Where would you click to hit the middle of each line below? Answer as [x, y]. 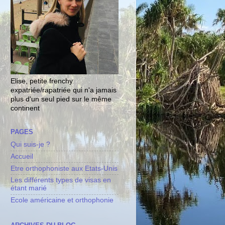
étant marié [29, 188]
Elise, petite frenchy [42, 81]
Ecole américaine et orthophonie [62, 200]
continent [25, 108]
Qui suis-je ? [30, 145]
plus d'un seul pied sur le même [61, 99]
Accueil [22, 156]
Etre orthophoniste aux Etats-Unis [64, 168]
